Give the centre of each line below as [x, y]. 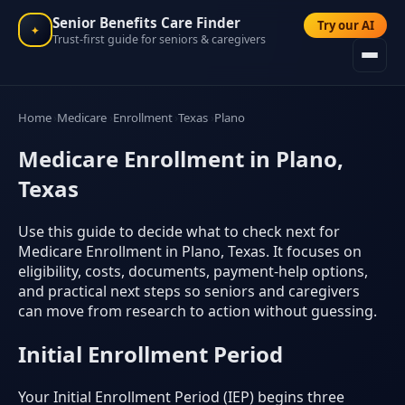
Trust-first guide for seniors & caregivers [159, 39]
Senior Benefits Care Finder [146, 22]
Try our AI [345, 26]
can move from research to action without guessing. [198, 311]
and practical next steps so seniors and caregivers [189, 291]
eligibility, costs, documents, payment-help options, [193, 271]
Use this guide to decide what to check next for [179, 231]
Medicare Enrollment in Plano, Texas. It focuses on [190, 251]
